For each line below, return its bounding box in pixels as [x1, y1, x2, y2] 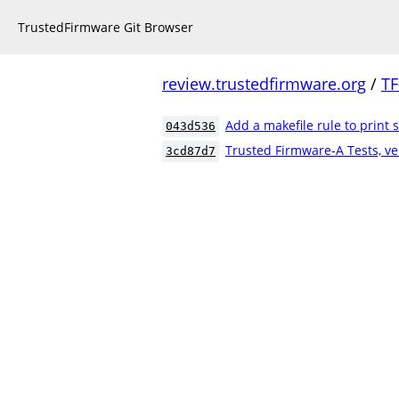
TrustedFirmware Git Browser [18, 19, 193, 36]
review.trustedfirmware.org [162, 73, 366, 94]
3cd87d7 [166, 144, 216, 158]
